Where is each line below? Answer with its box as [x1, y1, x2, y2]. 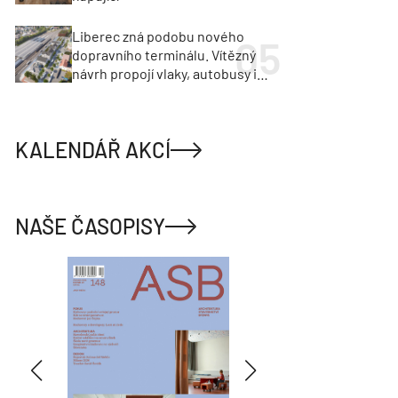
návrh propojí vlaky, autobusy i [72, 64, 258, 82]
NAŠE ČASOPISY [15, 213, 166, 239]
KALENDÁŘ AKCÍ [15, 137, 171, 163]
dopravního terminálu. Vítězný [72, 45, 257, 63]
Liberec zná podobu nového [72, 27, 245, 44]
